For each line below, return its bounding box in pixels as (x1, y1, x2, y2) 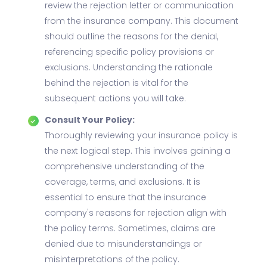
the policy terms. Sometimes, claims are (44, 225, 216, 234)
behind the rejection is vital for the (44, 79, 188, 89)
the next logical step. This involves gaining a (44, 147, 231, 157)
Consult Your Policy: (44, 116, 135, 126)
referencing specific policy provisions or (44, 48, 214, 58)
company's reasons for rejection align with (44, 209, 226, 219)
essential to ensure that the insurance (44, 194, 206, 203)
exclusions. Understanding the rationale (44, 64, 213, 73)
